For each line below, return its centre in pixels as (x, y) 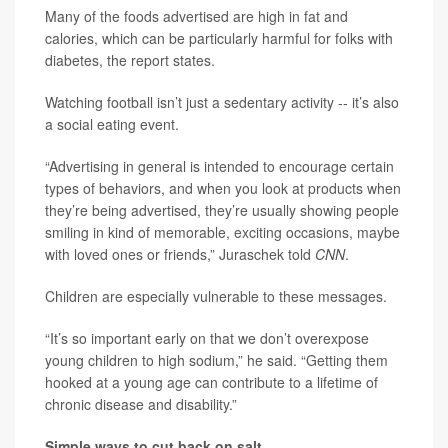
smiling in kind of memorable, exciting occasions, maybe (222, 232)
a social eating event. (112, 124)
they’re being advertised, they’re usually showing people (222, 210)
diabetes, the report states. (130, 60)
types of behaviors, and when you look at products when (223, 188)
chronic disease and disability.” (141, 404)
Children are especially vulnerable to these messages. (216, 296)
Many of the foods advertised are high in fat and (196, 16)
